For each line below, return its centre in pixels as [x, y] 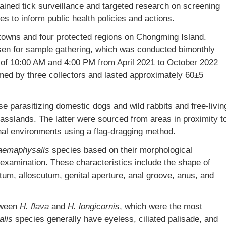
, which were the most [161, 207]
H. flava [34, 207]
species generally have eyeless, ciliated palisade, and [115, 219]
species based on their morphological [121, 150]
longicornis [99, 207]
